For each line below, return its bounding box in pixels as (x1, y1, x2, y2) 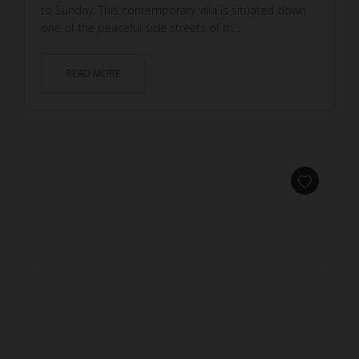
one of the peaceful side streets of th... (41, 19, 240, 35)
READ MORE (66, 66, 121, 80)
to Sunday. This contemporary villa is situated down (41, 2, 306, 18)
